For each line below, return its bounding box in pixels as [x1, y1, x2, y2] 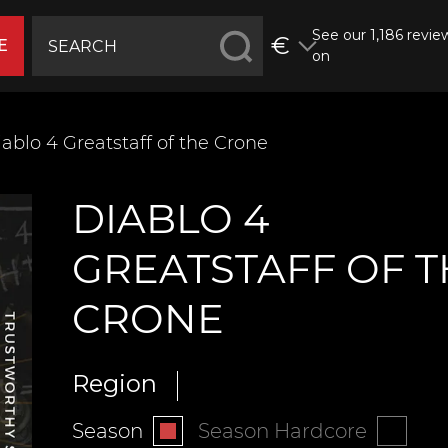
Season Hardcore [197, 418, 367, 443]
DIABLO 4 [71, 194, 269, 243]
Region [71, 369, 157, 398]
